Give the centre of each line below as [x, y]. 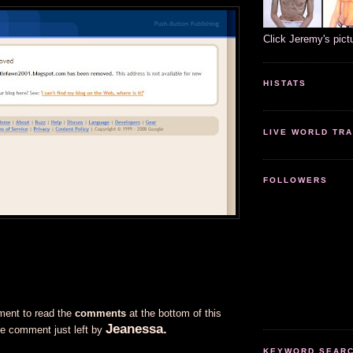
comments [100, 313]
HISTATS [285, 84]
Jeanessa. [136, 329]
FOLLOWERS [296, 180]
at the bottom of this [174, 313]
